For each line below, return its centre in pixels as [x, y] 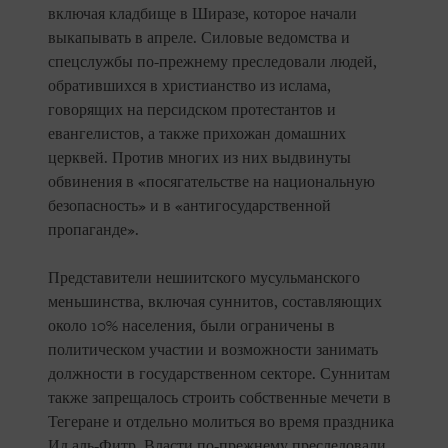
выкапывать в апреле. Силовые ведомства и [199, 38]
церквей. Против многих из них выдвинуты [199, 158]
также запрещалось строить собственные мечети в [219, 398]
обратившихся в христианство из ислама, [189, 86]
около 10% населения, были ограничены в [191, 326]
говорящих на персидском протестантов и [192, 110]
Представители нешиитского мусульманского [204, 278]
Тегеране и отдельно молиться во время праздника [221, 422]
